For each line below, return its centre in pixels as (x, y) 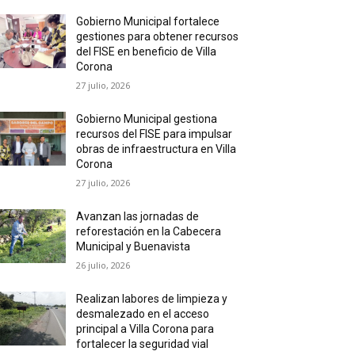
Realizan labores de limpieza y (152, 298)
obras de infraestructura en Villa (157, 149)
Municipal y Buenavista (134, 246)
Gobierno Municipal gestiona (147, 118)
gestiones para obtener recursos (158, 36)
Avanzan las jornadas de (138, 216)
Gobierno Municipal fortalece (148, 21)
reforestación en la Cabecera (149, 231)
